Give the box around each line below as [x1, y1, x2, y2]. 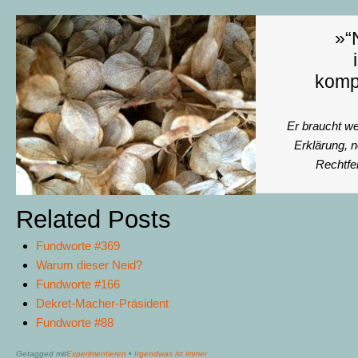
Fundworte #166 [36, 277, 120, 292]
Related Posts [16, 205, 171, 234]
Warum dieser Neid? [36, 258, 142, 272]
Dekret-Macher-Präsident [36, 296, 169, 311]
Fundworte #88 [36, 316, 113, 330]
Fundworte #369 [36, 239, 120, 253]
